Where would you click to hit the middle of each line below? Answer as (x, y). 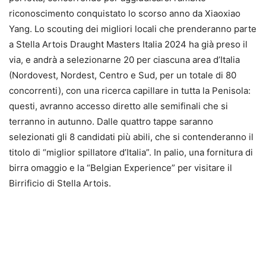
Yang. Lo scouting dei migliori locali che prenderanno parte (133, 29)
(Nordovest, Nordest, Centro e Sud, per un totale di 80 (123, 75)
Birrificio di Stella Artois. (60, 183)
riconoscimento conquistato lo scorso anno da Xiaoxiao (125, 14)
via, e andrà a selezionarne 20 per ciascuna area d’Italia (124, 60)
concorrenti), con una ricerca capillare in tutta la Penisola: (130, 91)
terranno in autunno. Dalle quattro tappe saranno (111, 122)
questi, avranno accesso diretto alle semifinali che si (118, 106)
